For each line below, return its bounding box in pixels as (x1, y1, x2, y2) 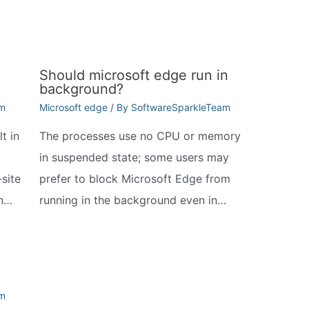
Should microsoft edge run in (39, 66, 228, 83)
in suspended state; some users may (39, 150, 229, 164)
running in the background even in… (39, 192, 226, 207)
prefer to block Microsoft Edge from (39, 171, 230, 186)
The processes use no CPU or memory (39, 128, 241, 143)
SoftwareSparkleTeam (130, 101, 230, 113)
